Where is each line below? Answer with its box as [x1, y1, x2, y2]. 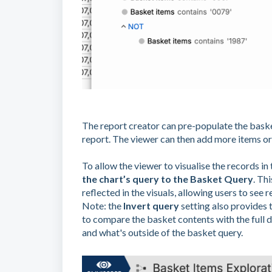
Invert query [123, 200, 179, 212]
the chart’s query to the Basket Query [82, 173, 253, 185]
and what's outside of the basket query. [82, 226, 243, 239]
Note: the [82, 200, 123, 212]
